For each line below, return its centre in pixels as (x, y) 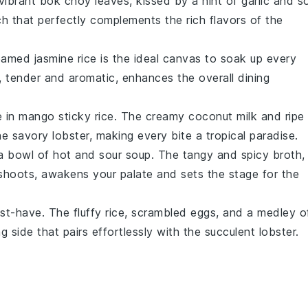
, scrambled (157, 212)
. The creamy (151, 116)
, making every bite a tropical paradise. (194, 135)
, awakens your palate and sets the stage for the (167, 174)
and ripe (281, 116)
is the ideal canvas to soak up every (196, 58)
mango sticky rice (66, 116)
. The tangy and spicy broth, (228, 155)
